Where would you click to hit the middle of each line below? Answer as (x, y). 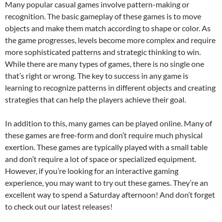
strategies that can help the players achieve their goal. (95, 99)
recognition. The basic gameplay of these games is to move (103, 16)
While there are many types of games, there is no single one (105, 64)
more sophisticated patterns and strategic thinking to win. (103, 52)
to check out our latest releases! (59, 206)
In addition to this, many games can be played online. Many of (109, 123)
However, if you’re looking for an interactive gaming (92, 171)
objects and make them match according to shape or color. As (108, 28)
